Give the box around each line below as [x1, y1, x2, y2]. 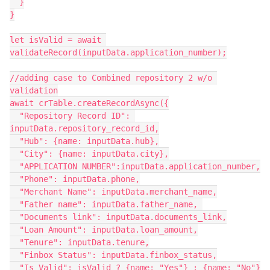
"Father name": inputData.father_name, [10, 199, 19, 209]
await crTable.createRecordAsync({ [10, 98, 169, 108]
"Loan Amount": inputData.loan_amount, [10, 225, 19, 234]
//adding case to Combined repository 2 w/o [10, 73, 212, 83]
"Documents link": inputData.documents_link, [10, 212, 19, 222]
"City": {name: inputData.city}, [10, 149, 19, 159]
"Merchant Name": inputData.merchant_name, [10, 187, 19, 196]
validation [10, 86, 58, 95]
